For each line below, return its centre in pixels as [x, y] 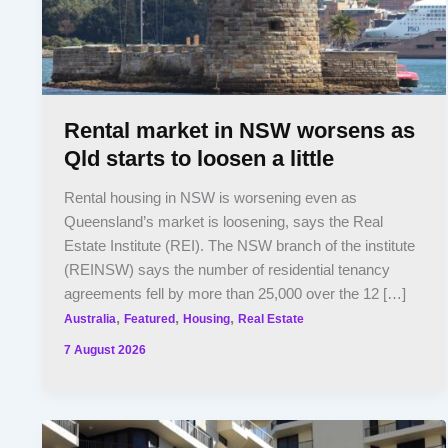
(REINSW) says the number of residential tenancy [227, 270]
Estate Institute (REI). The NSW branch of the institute [240, 246]
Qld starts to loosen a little [199, 158]
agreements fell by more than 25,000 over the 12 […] [235, 294]
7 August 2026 [105, 349]
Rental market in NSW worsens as [240, 130]
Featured [150, 319]
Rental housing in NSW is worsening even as [211, 198]
